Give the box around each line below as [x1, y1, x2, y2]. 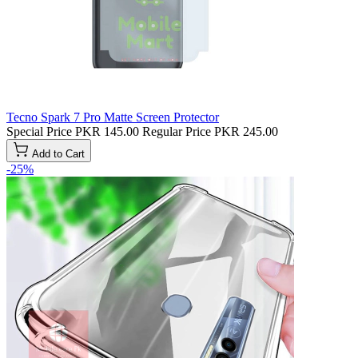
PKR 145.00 [75, 124, 139, 138]
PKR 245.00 [214, 124, 278, 138]
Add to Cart [32, 147, 85, 160]
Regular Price [142, 124, 211, 138]
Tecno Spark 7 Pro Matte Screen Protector [6, 109, 219, 124]
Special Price [6, 124, 72, 138]
